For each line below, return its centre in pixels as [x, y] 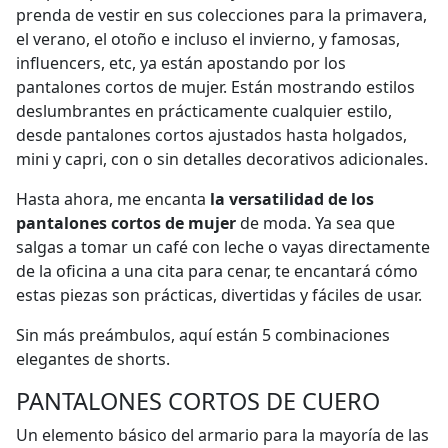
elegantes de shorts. [93, 359]
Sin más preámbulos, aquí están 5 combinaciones [203, 335]
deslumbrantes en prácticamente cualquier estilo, [204, 111]
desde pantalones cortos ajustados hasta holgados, [211, 135]
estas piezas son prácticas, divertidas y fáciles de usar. [219, 295]
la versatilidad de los [292, 199]
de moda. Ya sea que [315, 223]
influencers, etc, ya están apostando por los [181, 63]
